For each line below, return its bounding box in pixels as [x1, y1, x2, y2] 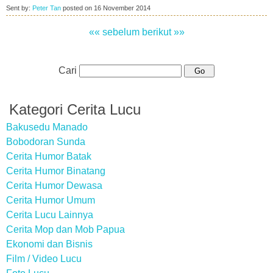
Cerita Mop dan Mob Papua [6, 224, 125, 235]
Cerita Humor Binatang [6, 166, 105, 176]
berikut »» [141, 27, 185, 37]
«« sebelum [88, 27, 140, 37]
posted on [61, 4, 94, 12]
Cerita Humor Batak [6, 151, 91, 161]
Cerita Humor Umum [6, 195, 95, 205]
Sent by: [6, 4, 32, 12]
